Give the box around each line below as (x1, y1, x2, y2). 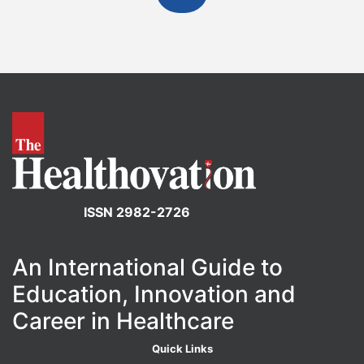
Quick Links (151, 342, 213, 356)
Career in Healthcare (12, 307, 234, 336)
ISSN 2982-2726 (84, 204, 190, 221)
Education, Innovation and (12, 280, 296, 309)
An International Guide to (12, 253, 283, 282)
